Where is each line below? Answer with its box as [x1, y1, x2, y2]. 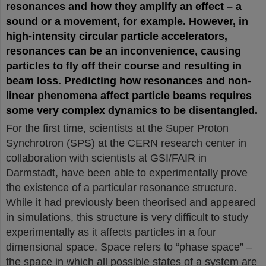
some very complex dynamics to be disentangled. [6, 104, 258, 116]
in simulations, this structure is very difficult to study [6, 211, 248, 223]
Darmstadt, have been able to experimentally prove [6, 167, 248, 179]
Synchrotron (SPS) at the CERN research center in [6, 137, 246, 149]
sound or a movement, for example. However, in [6, 15, 248, 27]
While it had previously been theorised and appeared [6, 197, 255, 208]
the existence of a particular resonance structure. [6, 182, 237, 194]
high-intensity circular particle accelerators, [6, 30, 227, 42]
